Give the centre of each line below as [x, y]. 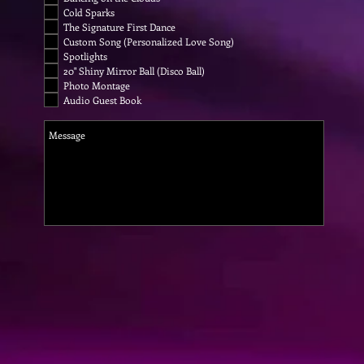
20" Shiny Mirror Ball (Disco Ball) [134, 71]
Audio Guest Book [102, 100]
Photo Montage [97, 85]
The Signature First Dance [119, 27]
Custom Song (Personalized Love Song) [149, 41]
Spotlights [85, 56]
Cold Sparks [89, 12]
